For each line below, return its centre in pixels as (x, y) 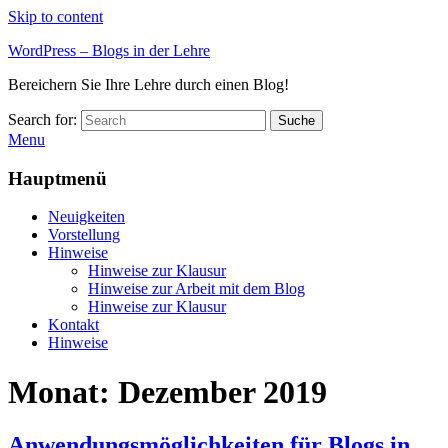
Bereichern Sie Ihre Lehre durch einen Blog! (148, 84)
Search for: (42, 119)
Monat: (63, 391)
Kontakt (73, 325)
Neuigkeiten (86, 217)
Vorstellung (84, 235)
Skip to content (55, 16)
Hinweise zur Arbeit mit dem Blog (196, 289)
